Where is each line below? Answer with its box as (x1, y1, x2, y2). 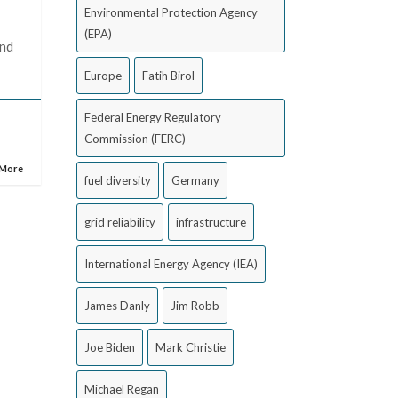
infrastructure (176, 215, 246, 229)
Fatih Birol (142, 68, 195, 83)
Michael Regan (84, 382, 159, 396)
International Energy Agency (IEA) (84, 257, 258, 271)
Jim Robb (171, 298, 219, 313)
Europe (84, 68, 122, 83)
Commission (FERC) (84, 131, 186, 146)
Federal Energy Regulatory (84, 110, 221, 124)
